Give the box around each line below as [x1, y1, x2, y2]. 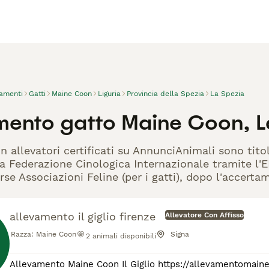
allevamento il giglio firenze [10, 210, 156, 223]
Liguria [98, 89, 121, 98]
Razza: [11, 230, 34, 238]
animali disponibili [92, 232, 156, 240]
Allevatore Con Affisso [165, 211, 244, 219]
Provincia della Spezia [127, 89, 204, 98]
